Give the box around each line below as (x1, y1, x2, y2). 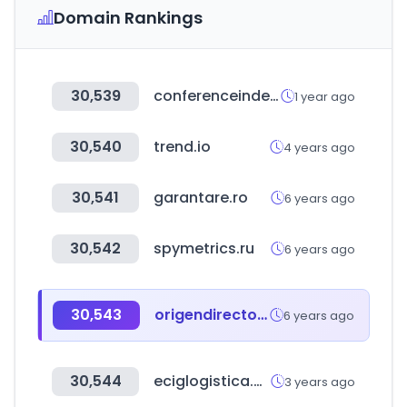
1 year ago (294, 87, 355, 105)
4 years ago (283, 138, 355, 156)
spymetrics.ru (154, 238, 254, 259)
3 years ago (284, 372, 355, 391)
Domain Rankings (54, 6, 203, 29)
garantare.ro (154, 187, 248, 208)
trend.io (154, 136, 211, 157)
